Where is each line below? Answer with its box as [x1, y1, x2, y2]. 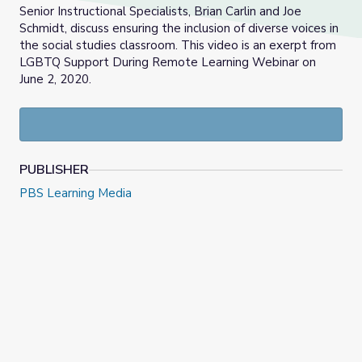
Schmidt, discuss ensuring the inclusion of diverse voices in [19, 20, 339, 37]
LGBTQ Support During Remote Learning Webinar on [19, 54, 316, 71]
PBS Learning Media [19, 185, 132, 202]
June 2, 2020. [19, 71, 91, 88]
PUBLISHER [19, 161, 89, 179]
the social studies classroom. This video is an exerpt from [19, 37, 336, 54]
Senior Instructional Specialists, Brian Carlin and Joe [19, 3, 301, 20]
